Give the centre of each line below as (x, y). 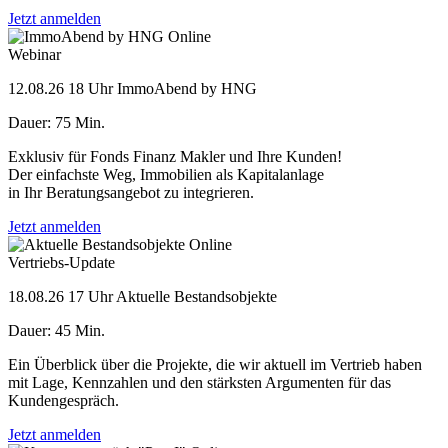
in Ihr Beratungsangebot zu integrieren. (131, 192)
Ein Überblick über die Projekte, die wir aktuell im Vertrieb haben (215, 364)
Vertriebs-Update (61, 262)
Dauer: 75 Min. (56, 122)
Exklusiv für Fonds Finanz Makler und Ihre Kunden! (175, 156)
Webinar (34, 54)
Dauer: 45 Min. (56, 330)
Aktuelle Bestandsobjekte (196, 296)
